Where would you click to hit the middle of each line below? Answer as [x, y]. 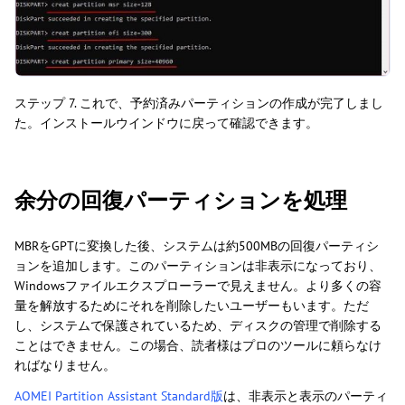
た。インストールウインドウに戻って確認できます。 [166, 122]
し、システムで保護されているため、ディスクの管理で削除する [198, 325]
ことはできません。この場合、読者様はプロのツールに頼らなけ [198, 345]
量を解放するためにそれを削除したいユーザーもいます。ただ [192, 305]
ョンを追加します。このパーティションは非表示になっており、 [198, 265]
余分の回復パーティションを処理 [181, 200]
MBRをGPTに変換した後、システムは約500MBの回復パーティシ [197, 245]
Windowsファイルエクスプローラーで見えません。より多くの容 [198, 285]
